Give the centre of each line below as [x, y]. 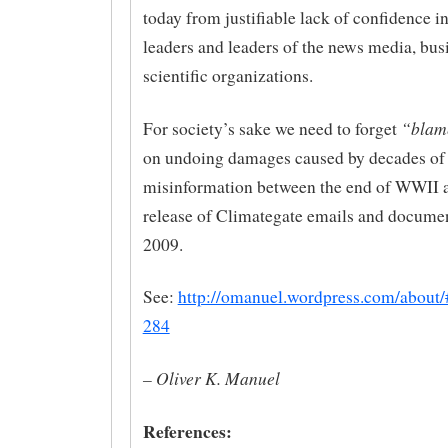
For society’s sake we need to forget [271, 128]
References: [187, 430]
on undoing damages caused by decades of [293, 157]
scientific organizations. [227, 75]
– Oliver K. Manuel [211, 378]
